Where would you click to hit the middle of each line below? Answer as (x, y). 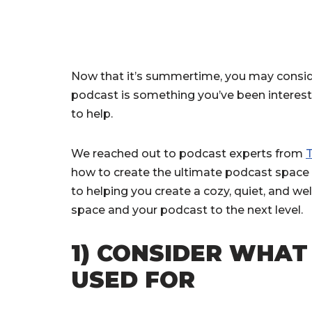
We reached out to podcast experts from (188, 154)
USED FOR (133, 280)
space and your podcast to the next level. (187, 210)
